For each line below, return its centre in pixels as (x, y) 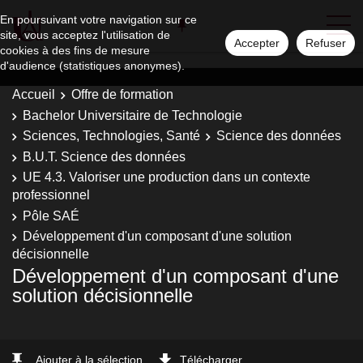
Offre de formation (122, 94)
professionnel (51, 195)
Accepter (257, 43)
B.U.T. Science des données (104, 156)
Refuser (326, 43)
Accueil (34, 94)
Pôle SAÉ (51, 216)
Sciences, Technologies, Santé (111, 136)
